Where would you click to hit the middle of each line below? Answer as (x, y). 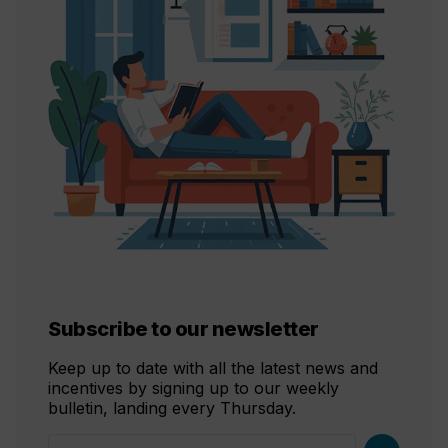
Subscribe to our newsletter (183, 329)
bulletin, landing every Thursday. (172, 407)
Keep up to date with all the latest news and (213, 367)
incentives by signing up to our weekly (193, 387)
